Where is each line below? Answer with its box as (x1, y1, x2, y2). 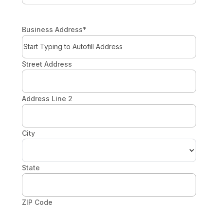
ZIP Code (21, 198, 53, 206)
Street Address (21, 59, 72, 68)
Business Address (21, 25, 83, 34)
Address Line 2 (21, 94, 73, 103)
